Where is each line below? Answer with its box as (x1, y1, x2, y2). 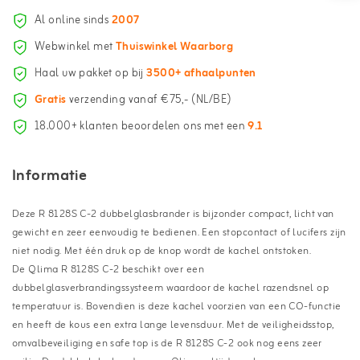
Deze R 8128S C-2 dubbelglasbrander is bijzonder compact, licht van (12, 205, 334, 223)
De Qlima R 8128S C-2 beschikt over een (12, 260, 204, 278)
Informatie (12, 162, 88, 189)
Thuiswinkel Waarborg (115, 38, 234, 57)
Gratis (35, 91, 67, 110)
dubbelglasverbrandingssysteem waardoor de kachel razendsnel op (12, 279, 329, 297)
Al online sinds (35, 11, 112, 31)
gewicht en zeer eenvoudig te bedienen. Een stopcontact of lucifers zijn (12, 223, 346, 241)
